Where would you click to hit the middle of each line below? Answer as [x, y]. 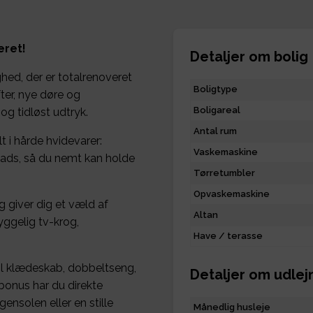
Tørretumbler [224, 173]
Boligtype [216, 89]
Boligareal [217, 110]
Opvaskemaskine [232, 194]
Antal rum [215, 131]
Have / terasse [228, 236]
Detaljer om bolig [249, 57]
